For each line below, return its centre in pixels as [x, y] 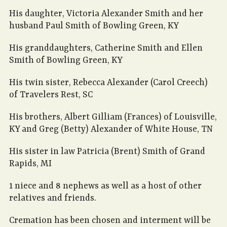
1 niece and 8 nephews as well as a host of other [105, 186]
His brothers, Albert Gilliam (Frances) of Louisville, [113, 117]
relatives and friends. [53, 198]
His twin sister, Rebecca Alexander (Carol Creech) [108, 83]
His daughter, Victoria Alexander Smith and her [106, 14]
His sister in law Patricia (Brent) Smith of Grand [107, 152]
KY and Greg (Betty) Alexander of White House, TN [111, 129]
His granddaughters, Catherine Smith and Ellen [106, 48]
